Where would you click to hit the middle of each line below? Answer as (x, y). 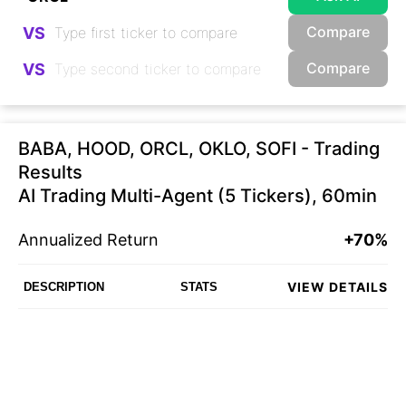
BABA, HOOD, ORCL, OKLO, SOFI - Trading (199, 149)
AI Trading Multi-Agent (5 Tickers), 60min (198, 196)
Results (50, 173)
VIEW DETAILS (338, 286)
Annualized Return (88, 240)
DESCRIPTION (64, 286)
